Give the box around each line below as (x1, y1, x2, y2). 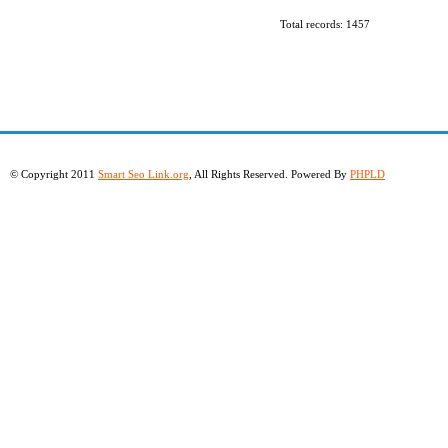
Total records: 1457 (280, 18, 370, 30)
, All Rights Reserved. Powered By (189, 168, 350, 180)
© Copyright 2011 (10, 168, 98, 180)
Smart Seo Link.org (98, 168, 189, 180)
